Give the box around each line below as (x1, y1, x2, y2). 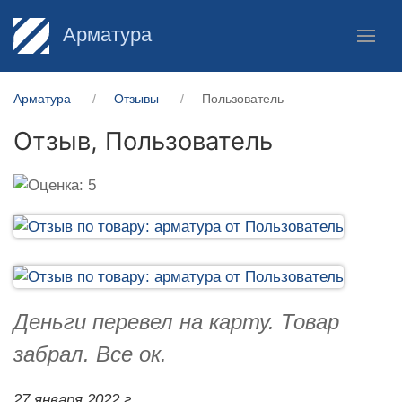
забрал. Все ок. (13, 341, 167, 366)
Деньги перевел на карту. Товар (13, 309, 339, 334)
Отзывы (114, 92, 159, 106)
